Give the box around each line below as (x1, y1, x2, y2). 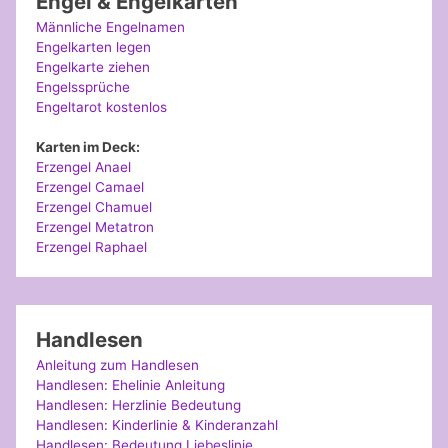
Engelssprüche (36, 79, 131, 96)
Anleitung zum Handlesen (36, 357, 200, 374)
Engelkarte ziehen (36, 59, 151, 76)
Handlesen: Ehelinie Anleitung (36, 377, 226, 394)
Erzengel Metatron (36, 219, 155, 236)
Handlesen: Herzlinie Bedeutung (36, 397, 242, 414)
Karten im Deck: (36, 139, 141, 156)
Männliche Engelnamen (36, 19, 186, 36)
